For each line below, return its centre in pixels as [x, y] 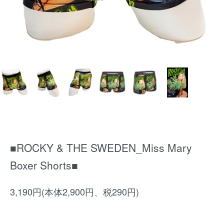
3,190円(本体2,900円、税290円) [74, 191]
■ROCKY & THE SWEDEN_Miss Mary [101, 147]
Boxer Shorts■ [44, 165]
